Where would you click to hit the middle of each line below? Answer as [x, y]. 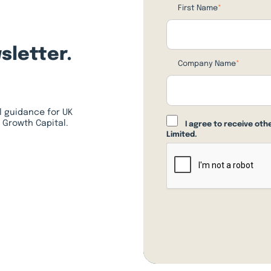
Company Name [207, 64]
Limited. [181, 134]
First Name [198, 8]
